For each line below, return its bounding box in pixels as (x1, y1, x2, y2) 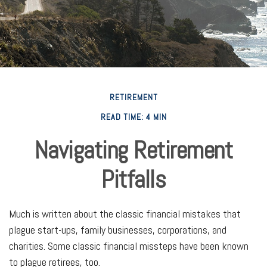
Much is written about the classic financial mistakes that (9, 206, 241, 221)
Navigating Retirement (34, 133, 233, 166)
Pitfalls (101, 163, 166, 195)
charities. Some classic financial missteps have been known (9, 238, 249, 253)
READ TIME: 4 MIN (100, 111, 167, 122)
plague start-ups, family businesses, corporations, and (9, 222, 226, 237)
